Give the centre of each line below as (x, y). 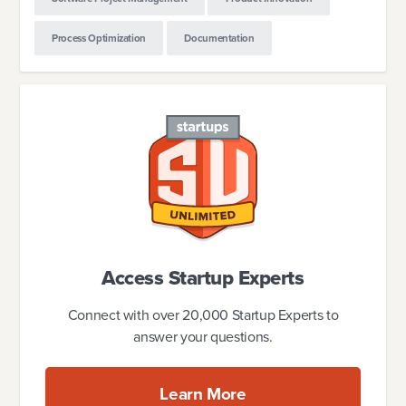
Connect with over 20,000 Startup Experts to (203, 314)
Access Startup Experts (203, 277)
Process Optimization (99, 38)
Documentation (219, 38)
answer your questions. (203, 336)
